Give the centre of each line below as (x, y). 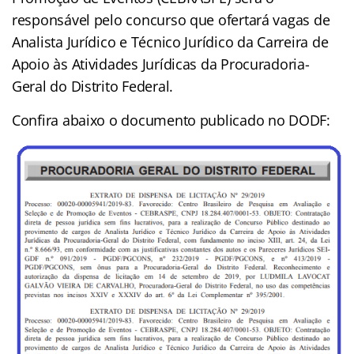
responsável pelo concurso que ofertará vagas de (171, 19)
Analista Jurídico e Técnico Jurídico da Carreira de (170, 41)
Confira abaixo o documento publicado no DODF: (171, 120)
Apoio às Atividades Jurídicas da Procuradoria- (161, 64)
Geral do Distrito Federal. (92, 86)
